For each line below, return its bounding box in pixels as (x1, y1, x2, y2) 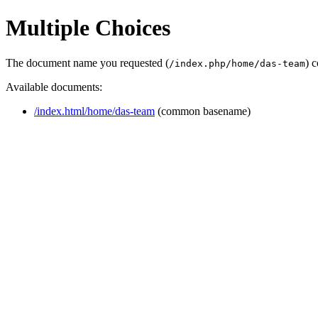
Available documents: (6, 80, 102, 93)
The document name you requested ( (6, 56, 169, 69)
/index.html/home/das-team (34, 104, 155, 117)
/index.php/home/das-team (169, 57, 305, 69)
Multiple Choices (6, 15, 170, 41)
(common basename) (155, 104, 251, 117)
